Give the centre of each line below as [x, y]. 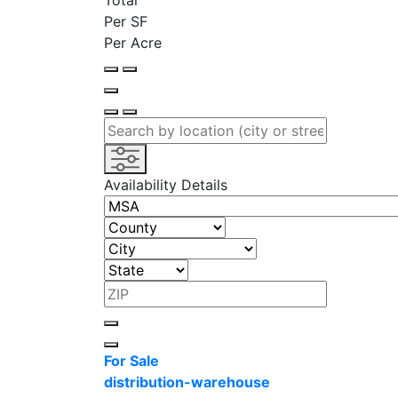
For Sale [131, 361]
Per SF [126, 21]
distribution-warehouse [187, 382]
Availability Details [166, 185]
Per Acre [133, 43]
